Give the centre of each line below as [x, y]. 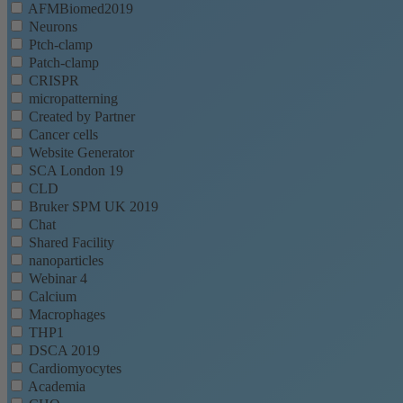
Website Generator [81, 153]
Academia [57, 387]
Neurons [53, 27]
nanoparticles [66, 261]
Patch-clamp [64, 63]
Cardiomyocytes [75, 369]
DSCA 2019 [64, 351]
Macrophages [67, 315]
